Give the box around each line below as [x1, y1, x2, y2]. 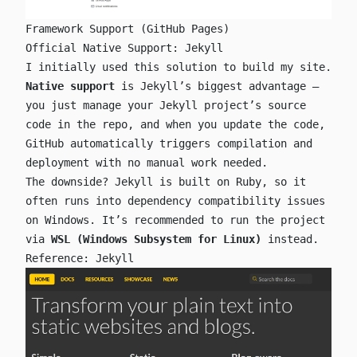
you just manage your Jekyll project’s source [25, 99, 306, 112]
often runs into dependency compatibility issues [25, 194, 325, 208]
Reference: [25, 252, 96, 265]
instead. [261, 233, 319, 246]
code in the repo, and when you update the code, [25, 118, 325, 131]
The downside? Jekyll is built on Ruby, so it [25, 175, 306, 189]
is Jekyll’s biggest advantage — [115, 80, 319, 93]
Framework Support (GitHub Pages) [25, 22, 229, 36]
